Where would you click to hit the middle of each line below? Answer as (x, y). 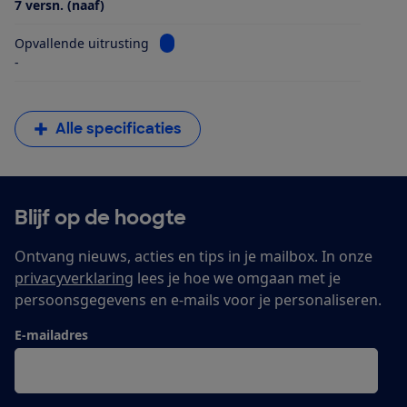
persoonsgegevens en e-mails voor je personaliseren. (198, 300)
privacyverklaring (74, 278)
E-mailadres (51, 335)
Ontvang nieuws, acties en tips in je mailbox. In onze (194, 257)
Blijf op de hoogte (100, 218)
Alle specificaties (119, 129)
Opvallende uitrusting (82, 44)
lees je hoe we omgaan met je (237, 278)
